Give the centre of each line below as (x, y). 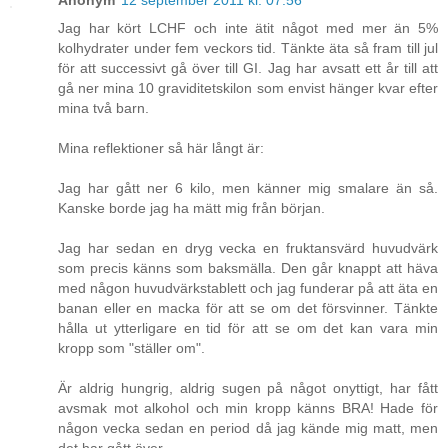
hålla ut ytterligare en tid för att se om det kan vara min (248, 328)
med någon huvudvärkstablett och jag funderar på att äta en (248, 288)
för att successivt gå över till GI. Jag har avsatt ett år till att (248, 68)
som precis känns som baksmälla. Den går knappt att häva (248, 268)
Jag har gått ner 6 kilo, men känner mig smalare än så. (248, 188)
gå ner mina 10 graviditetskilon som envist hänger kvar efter (248, 88)
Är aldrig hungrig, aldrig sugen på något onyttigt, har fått (248, 388)
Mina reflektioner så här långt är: (161, 148)
